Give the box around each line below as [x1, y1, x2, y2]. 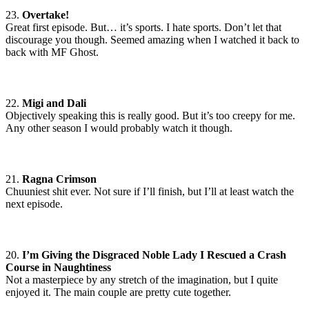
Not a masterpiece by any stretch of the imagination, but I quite [6, 274, 278, 286]
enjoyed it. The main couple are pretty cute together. [6, 286, 231, 299]
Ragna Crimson [22, 173, 97, 186]
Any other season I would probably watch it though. [6, 122, 232, 134]
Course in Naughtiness [6, 261, 111, 274]
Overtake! [22, 9, 69, 21]
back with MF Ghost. [6, 46, 99, 59]
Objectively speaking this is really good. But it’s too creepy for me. [6, 110, 295, 122]
